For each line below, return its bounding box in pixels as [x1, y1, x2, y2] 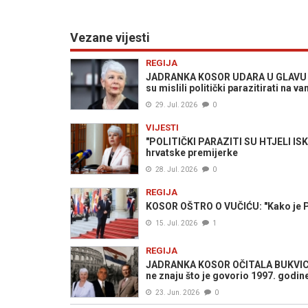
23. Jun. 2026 [155, 289, 199, 296]
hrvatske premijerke [146, 147, 238, 158]
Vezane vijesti [70, 30, 150, 45]
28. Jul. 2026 [155, 166, 197, 173]
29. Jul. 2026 [155, 101, 197, 109]
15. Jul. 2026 [155, 219, 197, 227]
